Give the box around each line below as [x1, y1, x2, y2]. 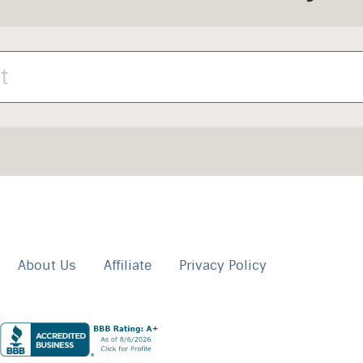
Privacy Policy [179, 257, 267, 275]
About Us [18, 257, 76, 275]
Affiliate [104, 257, 152, 275]
